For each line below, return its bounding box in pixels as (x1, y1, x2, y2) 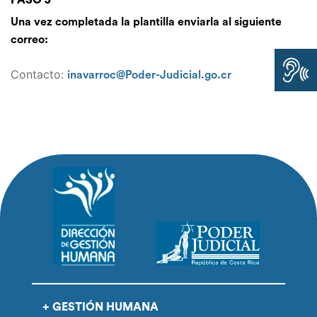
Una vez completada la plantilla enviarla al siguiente (11, 16, 282, 28)
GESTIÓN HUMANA (52, 301, 158, 313)
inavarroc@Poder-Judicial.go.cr (67, 69, 231, 81)
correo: (11, 34, 48, 46)
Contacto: (11, 67, 67, 82)
